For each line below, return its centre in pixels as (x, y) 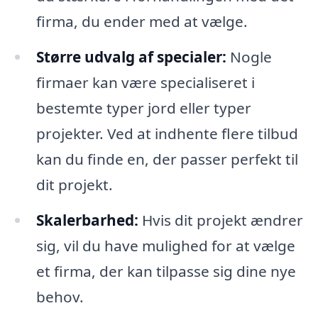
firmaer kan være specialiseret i (145, 83)
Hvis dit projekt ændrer (220, 220)
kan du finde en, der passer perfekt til (167, 159)
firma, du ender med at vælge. (142, 22)
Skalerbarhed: (87, 220)
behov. (60, 297)
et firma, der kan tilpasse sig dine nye (166, 272)
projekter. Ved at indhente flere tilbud (167, 134)
